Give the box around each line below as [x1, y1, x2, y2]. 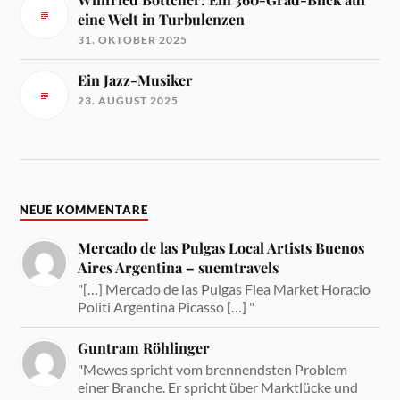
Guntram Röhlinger [78, 337, 211, 357]
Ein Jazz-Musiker [78, 71, 194, 90]
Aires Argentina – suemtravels [78, 257, 279, 277]
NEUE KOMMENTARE [20, 203, 149, 217]
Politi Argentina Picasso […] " [78, 297, 255, 315]
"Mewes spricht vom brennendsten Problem [78, 360, 348, 378]
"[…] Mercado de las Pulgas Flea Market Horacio [78, 279, 371, 297]
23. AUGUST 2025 [78, 94, 179, 108]
